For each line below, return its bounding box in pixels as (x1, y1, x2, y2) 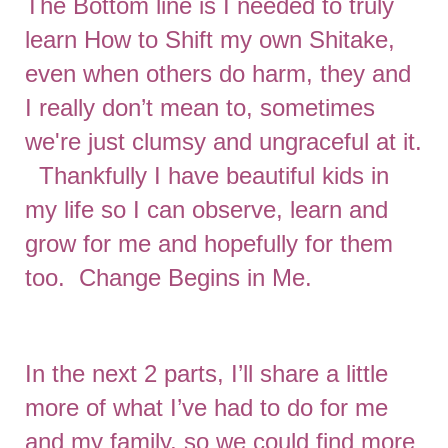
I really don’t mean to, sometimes (25, 94, 375, 121)
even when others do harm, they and (25, 60, 411, 87)
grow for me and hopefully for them (25, 230, 393, 257)
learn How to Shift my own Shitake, (25, 26, 395, 53)
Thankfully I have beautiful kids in (25, 162, 389, 189)
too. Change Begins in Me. (25, 264, 333, 291)
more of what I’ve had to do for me (25, 394, 388, 421)
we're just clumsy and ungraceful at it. (25, 128, 422, 155)
